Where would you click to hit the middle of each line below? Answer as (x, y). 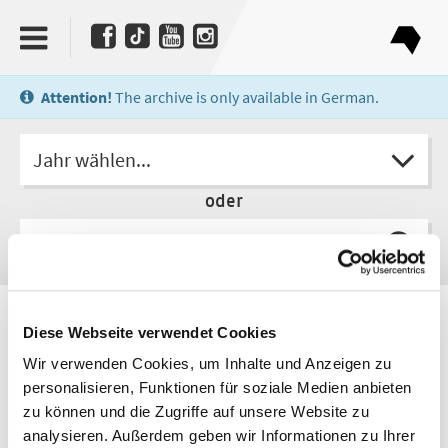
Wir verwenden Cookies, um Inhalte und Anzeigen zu (207, 364)
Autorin (53, 317)
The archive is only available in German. (245, 97)
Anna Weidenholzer (115, 342)
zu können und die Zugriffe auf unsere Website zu (196, 412)
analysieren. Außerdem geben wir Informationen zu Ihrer (219, 436)
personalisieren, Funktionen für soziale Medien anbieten (217, 388)
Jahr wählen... (92, 159)
